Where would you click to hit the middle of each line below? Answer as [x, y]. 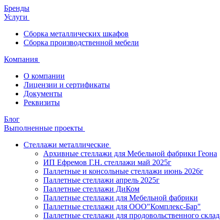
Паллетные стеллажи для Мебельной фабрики [121, 198]
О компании [44, 76]
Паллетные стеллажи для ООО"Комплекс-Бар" [122, 206]
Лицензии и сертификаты [67, 85]
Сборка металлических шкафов [76, 34]
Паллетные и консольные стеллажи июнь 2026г [123, 171]
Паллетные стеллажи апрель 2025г [101, 180]
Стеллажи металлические [67, 145]
